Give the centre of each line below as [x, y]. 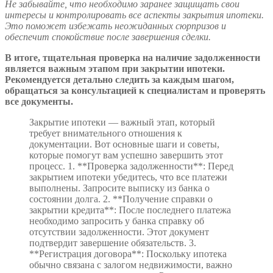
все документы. [39, 102]
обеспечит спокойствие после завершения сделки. [108, 37]
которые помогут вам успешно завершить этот [126, 155]
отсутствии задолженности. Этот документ [119, 232]
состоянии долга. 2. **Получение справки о [121, 199]
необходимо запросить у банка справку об [117, 221]
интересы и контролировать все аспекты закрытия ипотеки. [134, 15]
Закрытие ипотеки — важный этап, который [122, 122]
